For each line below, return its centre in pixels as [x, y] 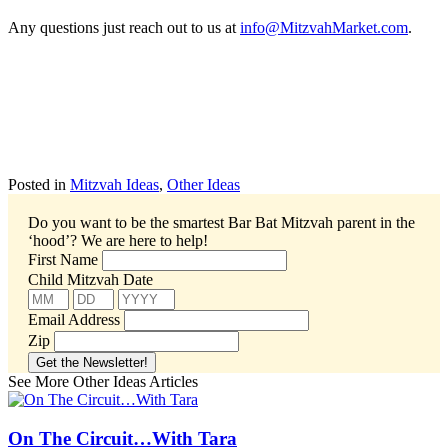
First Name [63, 259]
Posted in [39, 184]
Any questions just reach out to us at [124, 27]
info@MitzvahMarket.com [324, 27]
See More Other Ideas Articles [103, 381]
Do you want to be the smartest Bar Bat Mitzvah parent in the [221, 222]
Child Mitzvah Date [90, 279]
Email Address [74, 319]
